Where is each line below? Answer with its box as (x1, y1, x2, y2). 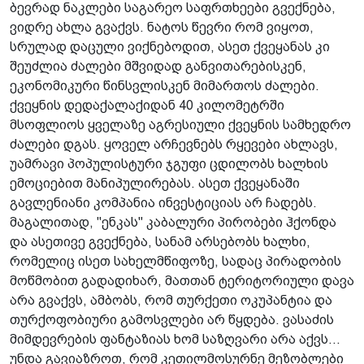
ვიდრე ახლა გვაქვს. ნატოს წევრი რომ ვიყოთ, (10, 20, 314, 35)
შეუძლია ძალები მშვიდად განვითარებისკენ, (10, 59, 306, 74)
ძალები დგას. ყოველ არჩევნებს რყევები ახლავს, (10, 137, 338, 152)
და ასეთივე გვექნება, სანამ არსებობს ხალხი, (10, 235, 310, 249)
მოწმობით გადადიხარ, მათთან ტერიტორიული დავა (10, 274, 354, 288)
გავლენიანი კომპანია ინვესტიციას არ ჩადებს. (10, 196, 317, 210)
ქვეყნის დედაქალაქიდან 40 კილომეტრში (10, 98, 284, 113)
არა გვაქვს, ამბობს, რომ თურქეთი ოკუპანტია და (10, 293, 332, 308)
